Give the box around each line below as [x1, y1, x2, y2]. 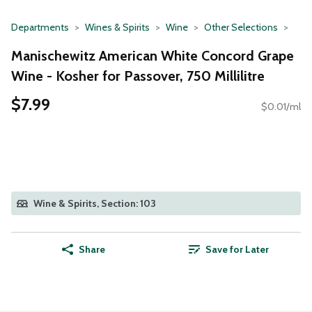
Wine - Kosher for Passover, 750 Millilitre [11, 67, 265, 84]
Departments [11, 21, 69, 33]
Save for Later [205, 243, 269, 256]
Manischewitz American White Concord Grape [11, 47, 294, 64]
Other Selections [204, 21, 278, 33]
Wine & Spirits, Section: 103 [33, 197, 156, 210]
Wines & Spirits [85, 21, 150, 33]
